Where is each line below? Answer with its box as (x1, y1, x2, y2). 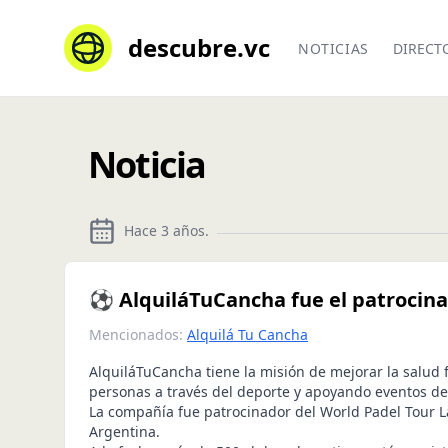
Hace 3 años (124, 221, 205, 240)
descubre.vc (128, 31, 270, 64)
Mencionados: (89, 325, 183, 344)
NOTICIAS (298, 39, 369, 58)
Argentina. (89, 422, 160, 441)
